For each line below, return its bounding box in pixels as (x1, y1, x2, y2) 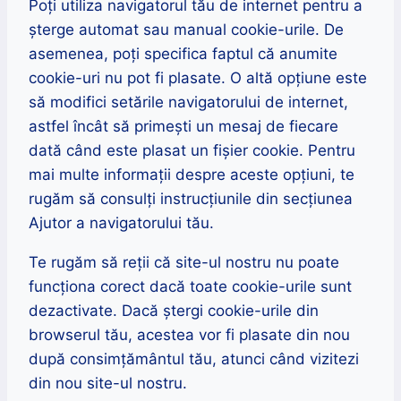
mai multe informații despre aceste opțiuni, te (29, 165, 354, 183)
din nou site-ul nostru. (29, 373, 187, 392)
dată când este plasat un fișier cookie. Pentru (29, 141, 355, 159)
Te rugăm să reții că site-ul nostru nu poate (29, 252, 339, 271)
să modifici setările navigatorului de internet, (29, 92, 348, 111)
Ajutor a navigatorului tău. (29, 213, 214, 232)
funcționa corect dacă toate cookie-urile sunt (29, 277, 352, 295)
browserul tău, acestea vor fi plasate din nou (29, 325, 350, 344)
